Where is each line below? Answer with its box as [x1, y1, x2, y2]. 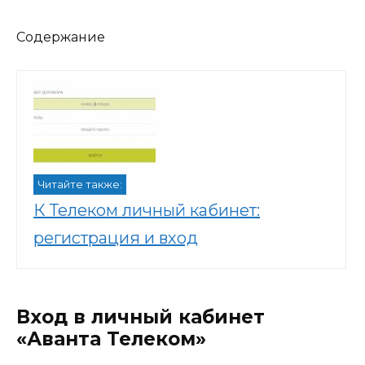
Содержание [16, 29, 105, 45]
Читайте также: [37, 178, 122, 191]
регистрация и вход [33, 228, 198, 248]
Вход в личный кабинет [16, 306, 265, 328]
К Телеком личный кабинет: [33, 200, 260, 220]
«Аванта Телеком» [16, 328, 206, 350]
